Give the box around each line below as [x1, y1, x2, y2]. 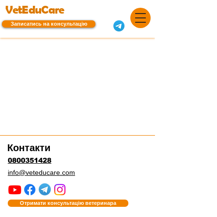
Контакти [7, 142, 50, 153]
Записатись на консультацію [10, 21, 87, 27]
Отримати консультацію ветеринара [20, 200, 116, 206]
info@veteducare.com [8, 169, 75, 176]
